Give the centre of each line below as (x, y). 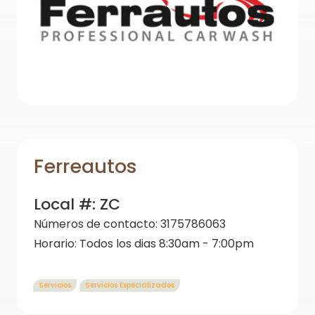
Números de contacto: (97, 224)
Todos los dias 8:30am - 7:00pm (167, 243)
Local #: (67, 204)
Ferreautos (85, 166)
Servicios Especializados (129, 285)
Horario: (57, 243)
